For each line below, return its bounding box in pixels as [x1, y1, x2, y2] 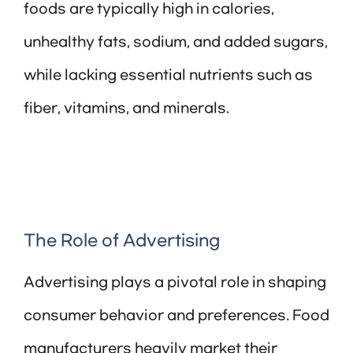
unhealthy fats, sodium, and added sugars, [24, 35, 328, 51]
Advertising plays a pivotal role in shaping [24, 275, 326, 292]
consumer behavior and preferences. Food [24, 308, 329, 325]
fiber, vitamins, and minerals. [24, 101, 229, 117]
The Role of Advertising [24, 232, 220, 251]
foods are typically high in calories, [24, 2, 274, 18]
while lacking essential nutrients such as [24, 68, 313, 84]
